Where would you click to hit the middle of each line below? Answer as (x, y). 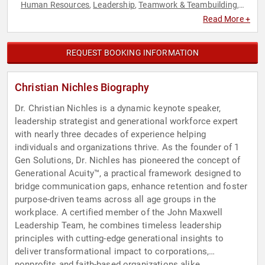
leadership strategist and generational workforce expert (127, 122)
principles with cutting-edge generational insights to (119, 239)
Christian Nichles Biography (82, 88)
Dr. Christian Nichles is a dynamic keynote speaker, (118, 109)
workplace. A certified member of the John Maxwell (119, 213)
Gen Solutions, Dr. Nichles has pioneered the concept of (128, 161)
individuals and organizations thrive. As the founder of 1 (127, 148)
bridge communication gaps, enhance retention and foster (131, 187)
